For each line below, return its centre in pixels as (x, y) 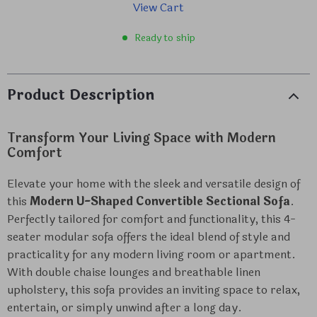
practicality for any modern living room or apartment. (151, 254)
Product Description (81, 95)
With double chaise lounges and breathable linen (134, 272)
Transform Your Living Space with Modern (142, 138)
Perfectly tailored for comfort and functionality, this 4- (151, 219)
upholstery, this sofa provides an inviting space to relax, (154, 290)
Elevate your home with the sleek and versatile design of (154, 184)
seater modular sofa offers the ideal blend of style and (149, 237)
